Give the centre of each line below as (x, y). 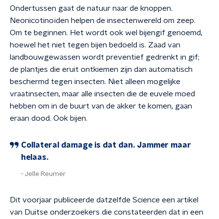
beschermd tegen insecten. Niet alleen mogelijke (95, 82)
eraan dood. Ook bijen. (49, 118)
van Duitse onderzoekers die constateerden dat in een (107, 212)
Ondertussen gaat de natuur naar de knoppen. (91, 8)
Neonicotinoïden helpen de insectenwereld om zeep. (103, 21)
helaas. (35, 157)
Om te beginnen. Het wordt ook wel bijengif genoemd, (106, 33)
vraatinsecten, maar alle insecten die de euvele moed (102, 94)
